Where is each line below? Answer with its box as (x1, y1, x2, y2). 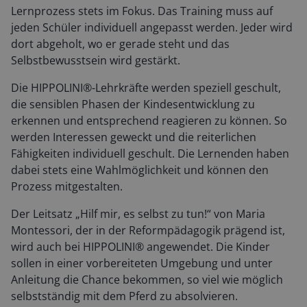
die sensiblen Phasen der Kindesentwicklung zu (11, 96, 255, 112)
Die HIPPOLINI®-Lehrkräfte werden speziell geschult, (11, 79, 281, 95)
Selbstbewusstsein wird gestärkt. (11, 52, 180, 68)
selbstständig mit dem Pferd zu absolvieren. (11, 288, 238, 304)
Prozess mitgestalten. (11, 178, 123, 194)
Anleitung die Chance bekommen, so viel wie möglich (11, 271, 283, 287)
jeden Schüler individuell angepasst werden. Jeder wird (11, 19, 293, 35)
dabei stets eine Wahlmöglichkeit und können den (11, 162, 269, 177)
